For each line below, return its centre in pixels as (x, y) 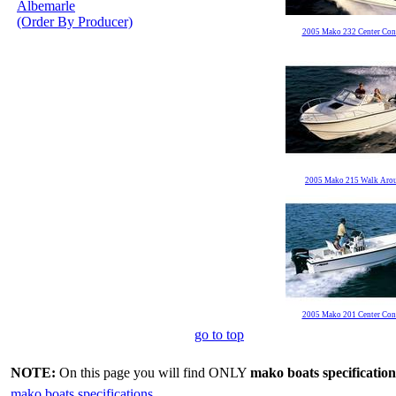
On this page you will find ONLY (153, 373)
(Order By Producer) (75, 22)
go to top (219, 335)
